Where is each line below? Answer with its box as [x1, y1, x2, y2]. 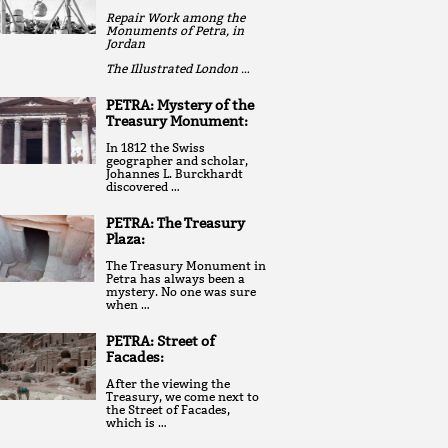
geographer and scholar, [106, 152, 248, 168]
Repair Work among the [106, 9, 245, 25]
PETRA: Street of [106, 331, 215, 350]
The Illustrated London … [106, 60, 250, 76]
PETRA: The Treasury [106, 213, 245, 232]
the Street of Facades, [106, 401, 230, 417]
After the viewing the [106, 375, 230, 391]
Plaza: [106, 229, 145, 248]
